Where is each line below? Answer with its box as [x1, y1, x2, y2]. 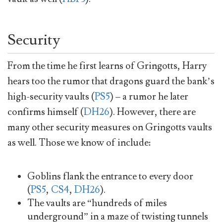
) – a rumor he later [110, 90, 188, 103]
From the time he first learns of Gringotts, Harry [7, 59, 207, 72]
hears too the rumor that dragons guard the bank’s [7, 74, 215, 88]
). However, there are [110, 105, 196, 118]
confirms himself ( [7, 105, 84, 118]
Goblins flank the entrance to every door [27, 169, 193, 183]
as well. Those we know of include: [7, 136, 151, 149]
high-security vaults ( [7, 90, 95, 103]
